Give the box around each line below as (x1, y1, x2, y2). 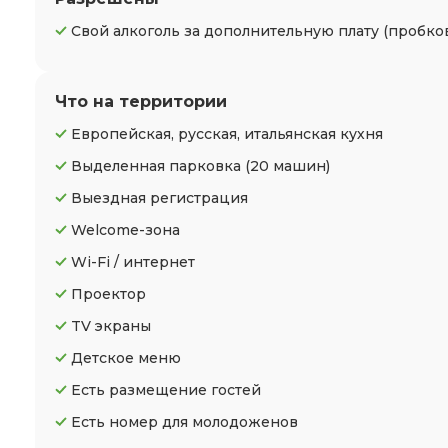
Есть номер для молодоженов (71, 413, 298, 431)
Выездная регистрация (71, 189, 248, 207)
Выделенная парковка (71, 157, 245, 175)
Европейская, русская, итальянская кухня (71, 125, 383, 143)
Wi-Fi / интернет (71, 253, 195, 271)
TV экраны (71, 317, 151, 335)
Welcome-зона (71, 221, 180, 239)
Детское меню (71, 349, 181, 367)
